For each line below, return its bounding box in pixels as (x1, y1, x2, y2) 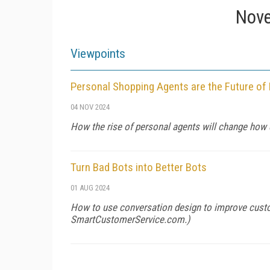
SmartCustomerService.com (71, 213, 184, 225)
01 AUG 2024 (71, 183, 110, 192)
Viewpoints (71, 46, 125, 61)
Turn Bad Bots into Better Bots (71, 160, 207, 174)
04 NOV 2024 (71, 102, 110, 111)
